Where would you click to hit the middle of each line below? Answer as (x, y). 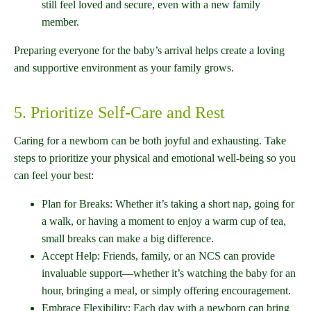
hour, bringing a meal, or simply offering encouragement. (166, 291)
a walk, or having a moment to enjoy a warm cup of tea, (164, 221)
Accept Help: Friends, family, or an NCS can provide (158, 256)
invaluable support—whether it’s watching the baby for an (169, 274)
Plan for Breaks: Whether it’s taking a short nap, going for (168, 204)
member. (60, 22)
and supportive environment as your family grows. (124, 68)
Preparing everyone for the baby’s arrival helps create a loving (149, 51)
